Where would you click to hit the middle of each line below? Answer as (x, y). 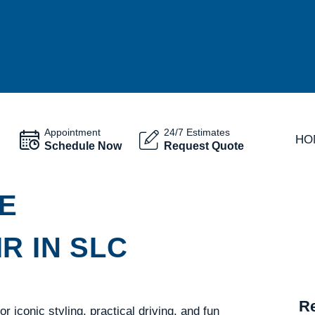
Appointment (72, 132)
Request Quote (204, 146)
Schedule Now (83, 146)
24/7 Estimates (197, 132)
